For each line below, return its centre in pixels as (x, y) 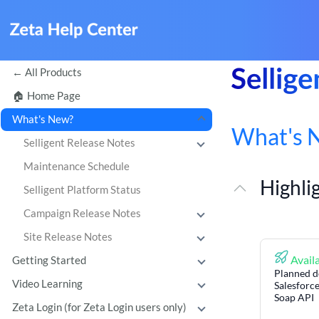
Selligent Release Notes (79, 143)
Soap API (294, 297)
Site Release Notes (68, 237)
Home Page (54, 96)
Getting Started (49, 260)
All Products (53, 72)
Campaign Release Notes (82, 213)
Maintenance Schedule (76, 166)
